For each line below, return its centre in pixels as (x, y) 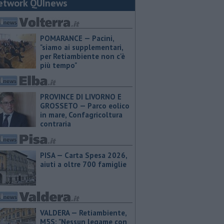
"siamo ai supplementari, (81, 47)
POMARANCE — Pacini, (77, 38)
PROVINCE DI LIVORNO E (81, 97)
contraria (55, 124)
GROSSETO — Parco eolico (85, 106)
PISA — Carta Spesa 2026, (83, 155)
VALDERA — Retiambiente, (83, 213)
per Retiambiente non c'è (82, 56)
